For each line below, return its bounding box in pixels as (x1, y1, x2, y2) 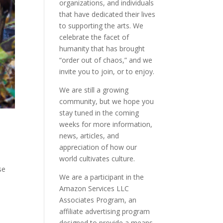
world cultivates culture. (59, 154, 135, 163)
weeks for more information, (59, 119, 153, 129)
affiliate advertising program (59, 207, 150, 216)
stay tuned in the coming (59, 108, 139, 117)
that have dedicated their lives (59, 9, 156, 19)
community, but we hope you (59, 97, 154, 106)
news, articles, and (59, 131, 119, 140)
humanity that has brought (59, 44, 145, 53)
